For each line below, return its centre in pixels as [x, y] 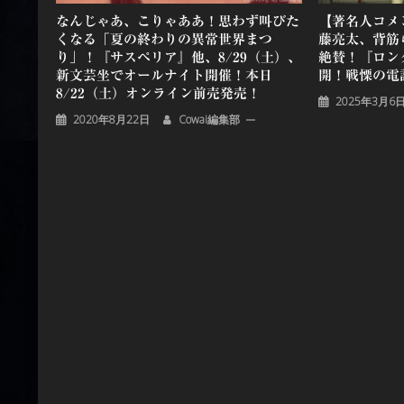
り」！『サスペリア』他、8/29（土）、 [179, 58]
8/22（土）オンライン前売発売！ [159, 94]
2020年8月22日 [112, 120]
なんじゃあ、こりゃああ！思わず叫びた [178, 22]
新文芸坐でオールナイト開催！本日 [165, 76]
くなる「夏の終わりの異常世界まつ [165, 40]
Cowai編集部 [210, 120]
